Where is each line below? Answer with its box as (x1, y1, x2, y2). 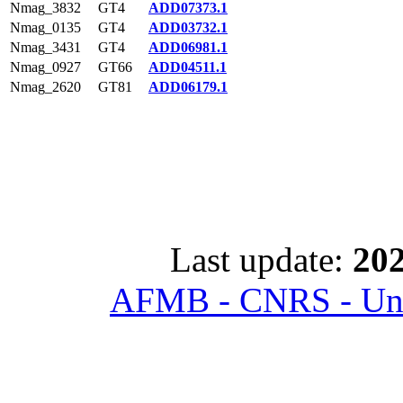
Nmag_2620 (10, 79, 81, 94)
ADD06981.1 (148, 40, 228, 55)
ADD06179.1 (148, 79, 228, 94)
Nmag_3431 (10, 40, 81, 55)
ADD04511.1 (148, 59, 227, 75)
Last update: (170, 240, 353, 279)
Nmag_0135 (10, 20, 81, 35)
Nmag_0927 (10, 59, 81, 75)
